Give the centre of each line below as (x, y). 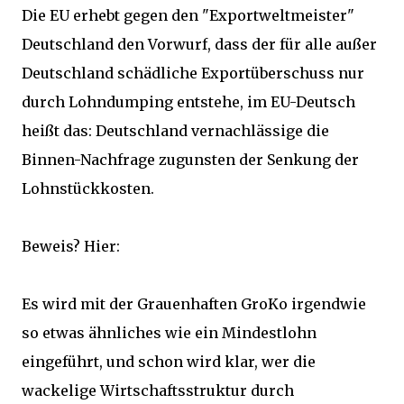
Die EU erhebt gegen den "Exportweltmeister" (188, 15)
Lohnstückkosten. (88, 188)
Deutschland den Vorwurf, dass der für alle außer (199, 44)
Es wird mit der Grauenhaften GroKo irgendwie (194, 304)
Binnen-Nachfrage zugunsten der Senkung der (190, 160)
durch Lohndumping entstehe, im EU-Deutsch (188, 102)
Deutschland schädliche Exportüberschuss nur (193, 73)
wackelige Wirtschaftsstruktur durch (158, 390)
